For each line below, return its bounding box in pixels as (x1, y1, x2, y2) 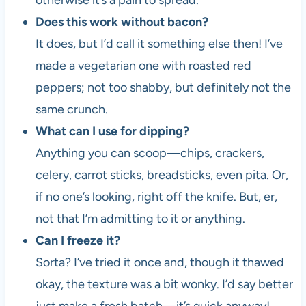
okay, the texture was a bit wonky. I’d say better (35, 277, 293, 292)
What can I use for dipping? (35, 124, 189, 139)
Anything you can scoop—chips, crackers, (35, 145, 264, 161)
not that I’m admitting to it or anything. (35, 211, 245, 227)
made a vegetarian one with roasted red (35, 58, 251, 74)
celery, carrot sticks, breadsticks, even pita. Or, (35, 167, 288, 183)
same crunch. (35, 102, 108, 117)
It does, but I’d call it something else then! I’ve (35, 36, 283, 52)
